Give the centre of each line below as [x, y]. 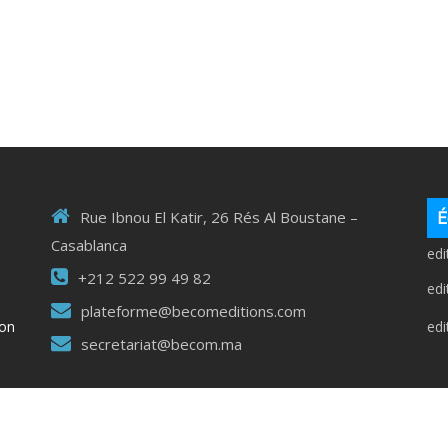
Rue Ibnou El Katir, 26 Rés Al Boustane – [218, 216]
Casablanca [88, 244]
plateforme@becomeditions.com [193, 310]
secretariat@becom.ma [161, 343]
